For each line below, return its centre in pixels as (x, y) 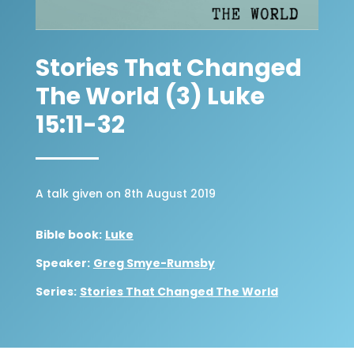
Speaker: (62, 264)
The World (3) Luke (150, 97)
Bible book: (68, 235)
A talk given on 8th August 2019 (125, 194)
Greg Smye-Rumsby (154, 264)
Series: (56, 292)
